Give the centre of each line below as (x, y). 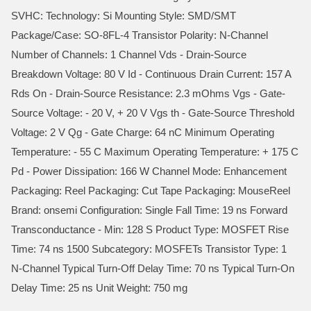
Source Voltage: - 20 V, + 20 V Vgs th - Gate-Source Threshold (153, 113)
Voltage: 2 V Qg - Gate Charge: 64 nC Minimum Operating (143, 132)
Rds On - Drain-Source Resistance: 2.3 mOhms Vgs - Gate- (148, 93)
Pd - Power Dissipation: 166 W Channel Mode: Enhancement (149, 171)
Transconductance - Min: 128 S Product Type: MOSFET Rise (150, 229)
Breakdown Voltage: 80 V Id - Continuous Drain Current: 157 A (151, 74)
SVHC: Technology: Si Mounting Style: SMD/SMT (124, 16)
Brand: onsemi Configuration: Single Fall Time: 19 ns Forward (149, 210)
